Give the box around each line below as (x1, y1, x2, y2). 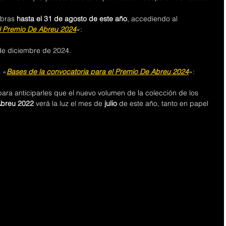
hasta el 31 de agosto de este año (17, 14, 127, 23)
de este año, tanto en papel (117, 99, 210, 108)
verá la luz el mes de (34, 99, 104, 108)
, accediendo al (127, 14, 180, 23)
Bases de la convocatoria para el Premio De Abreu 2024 (7, 67, 189, 76)
